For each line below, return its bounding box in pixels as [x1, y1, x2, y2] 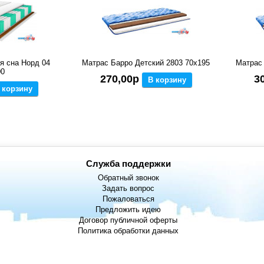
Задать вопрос [102, 184, 155, 193]
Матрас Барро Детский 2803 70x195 [82, 58, 210, 68]
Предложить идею [95, 205, 161, 214]
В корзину [147, 75, 186, 85]
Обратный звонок [97, 173, 159, 183]
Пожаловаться [102, 194, 154, 204]
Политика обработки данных [78, 226, 179, 236]
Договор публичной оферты [79, 216, 178, 225]
